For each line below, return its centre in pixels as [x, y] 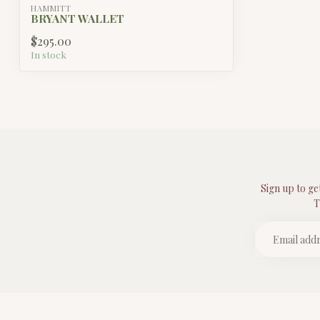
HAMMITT [51, 9]
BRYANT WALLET [77, 19]
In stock [49, 55]
